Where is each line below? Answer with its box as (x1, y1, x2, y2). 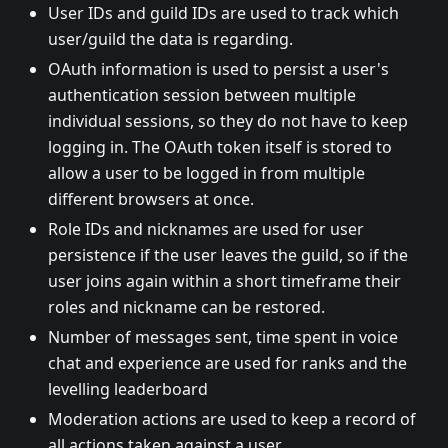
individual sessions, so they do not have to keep (48, 109, 408, 132)
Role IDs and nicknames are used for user (48, 217, 364, 240)
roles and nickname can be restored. (48, 295, 325, 318)
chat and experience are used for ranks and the (48, 351, 407, 374)
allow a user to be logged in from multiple (48, 161, 365, 184)
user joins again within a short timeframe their (48, 269, 401, 292)
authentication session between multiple (48, 83, 356, 106)
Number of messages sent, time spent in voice (48, 325, 398, 348)
